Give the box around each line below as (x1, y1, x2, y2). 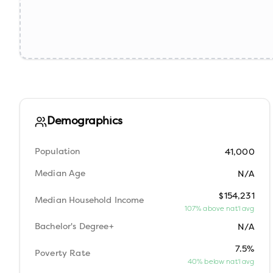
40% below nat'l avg (187, 257, 255, 266)
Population (35, 147, 80, 157)
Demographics (47, 116, 122, 127)
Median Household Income (35, 196, 144, 205)
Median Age (35, 169, 86, 179)
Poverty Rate (35, 249, 90, 258)
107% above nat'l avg (184, 204, 255, 213)
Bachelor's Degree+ (35, 222, 114, 232)
